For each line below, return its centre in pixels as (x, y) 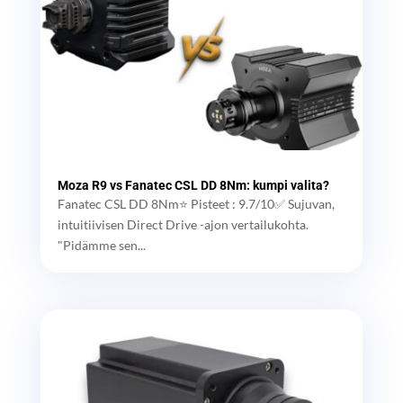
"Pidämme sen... (101, 245)
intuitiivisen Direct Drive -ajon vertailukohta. (183, 224)
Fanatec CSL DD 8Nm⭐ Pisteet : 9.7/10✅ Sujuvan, (196, 203)
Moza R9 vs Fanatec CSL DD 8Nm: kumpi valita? (193, 185)
